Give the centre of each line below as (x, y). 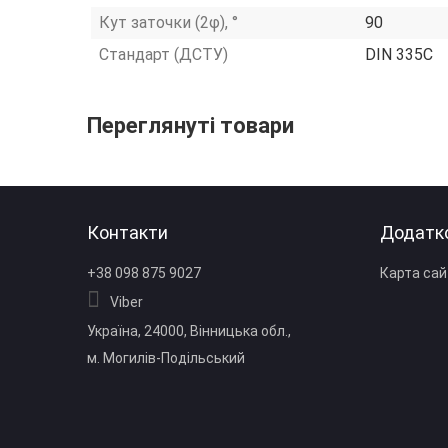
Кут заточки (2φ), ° (168, 22)
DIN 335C (399, 54)
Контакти (127, 232)
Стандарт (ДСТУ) (163, 54)
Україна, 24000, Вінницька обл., (189, 331)
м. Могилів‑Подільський (166, 358)
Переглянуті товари (190, 125)
